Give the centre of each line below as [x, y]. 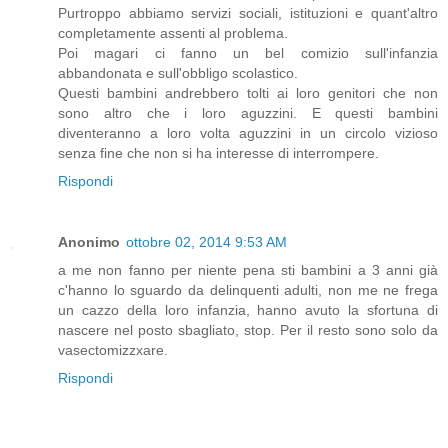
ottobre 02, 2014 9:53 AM [206, 242]
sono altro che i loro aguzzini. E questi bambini [248, 112]
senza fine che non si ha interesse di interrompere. [218, 152]
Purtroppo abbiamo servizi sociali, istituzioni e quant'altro [248, 12]
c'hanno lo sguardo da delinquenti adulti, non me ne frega [248, 290]
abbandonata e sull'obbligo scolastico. [178, 72]
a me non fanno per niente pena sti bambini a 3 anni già [248, 270]
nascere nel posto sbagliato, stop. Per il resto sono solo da [248, 330]
